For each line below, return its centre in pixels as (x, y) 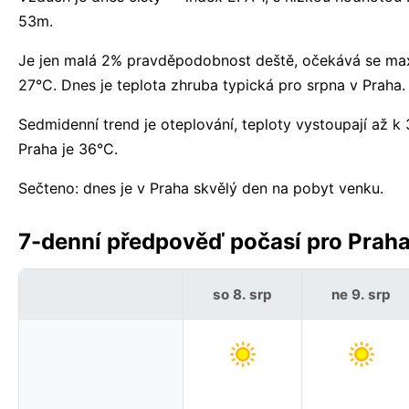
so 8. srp (242, 294)
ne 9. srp (361, 294)
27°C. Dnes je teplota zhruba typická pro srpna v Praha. (212, 85)
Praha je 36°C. (68, 149)
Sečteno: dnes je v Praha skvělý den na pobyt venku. (201, 189)
